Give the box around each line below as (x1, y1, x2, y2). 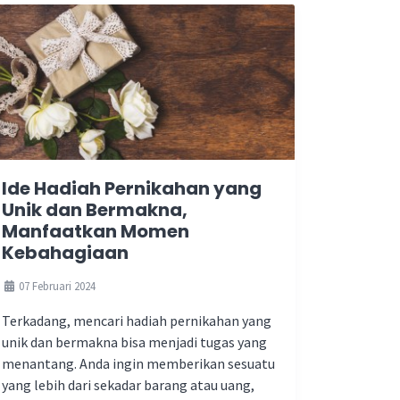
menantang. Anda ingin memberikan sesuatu (2, 354, 275, 372)
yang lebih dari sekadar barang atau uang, (2, 376, 254, 394)
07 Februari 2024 (16, 279, 96, 293)
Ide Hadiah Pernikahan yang (2, 176, 262, 201)
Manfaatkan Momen (2, 219, 189, 244)
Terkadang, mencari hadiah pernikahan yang (2, 312, 271, 329)
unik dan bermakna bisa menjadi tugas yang (2, 333, 267, 351)
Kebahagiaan (2, 240, 129, 265)
